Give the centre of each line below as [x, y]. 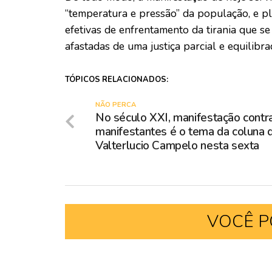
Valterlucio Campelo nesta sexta [178, 146]
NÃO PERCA [116, 105]
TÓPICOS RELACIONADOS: [117, 80]
